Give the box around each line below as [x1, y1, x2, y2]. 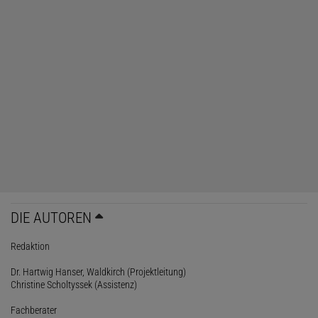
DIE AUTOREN [11, 209, 92, 226]
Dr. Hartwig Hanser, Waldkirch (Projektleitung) [11, 265, 186, 278]
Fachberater [11, 304, 57, 316]
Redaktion [11, 240, 50, 252]
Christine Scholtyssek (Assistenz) [11, 278, 137, 290]
